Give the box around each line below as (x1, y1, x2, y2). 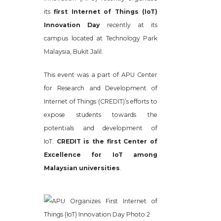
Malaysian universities (44, 164, 120, 172)
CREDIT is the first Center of (56, 138, 158, 145)
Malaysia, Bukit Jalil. (44, 48, 103, 55)
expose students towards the (44, 111, 157, 118)
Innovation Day (44, 21, 100, 29)
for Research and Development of (44, 84, 157, 92)
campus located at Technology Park (44, 35, 157, 42)
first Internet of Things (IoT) (54, 8, 158, 15)
